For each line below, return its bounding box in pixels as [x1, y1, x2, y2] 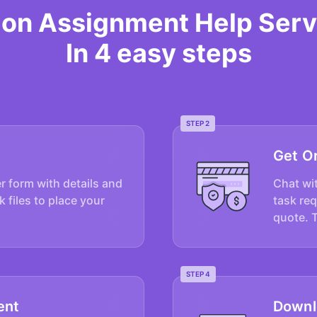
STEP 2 [186, 118, 209, 127]
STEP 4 [186, 269, 210, 278]
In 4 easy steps [65, 37, 252, 69]
